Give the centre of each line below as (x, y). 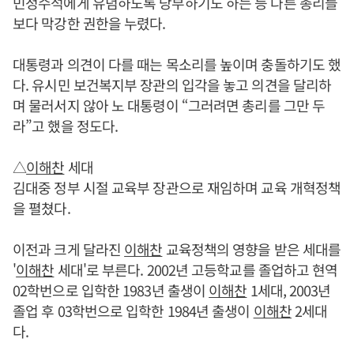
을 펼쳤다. (41, 208)
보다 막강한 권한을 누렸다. (89, 23)
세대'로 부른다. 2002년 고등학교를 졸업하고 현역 (196, 270)
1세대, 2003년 (289, 290)
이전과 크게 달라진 (69, 249)
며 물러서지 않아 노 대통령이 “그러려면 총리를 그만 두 (169, 105)
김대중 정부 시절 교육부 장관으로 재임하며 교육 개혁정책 (177, 188)
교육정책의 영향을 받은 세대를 (252, 249)
